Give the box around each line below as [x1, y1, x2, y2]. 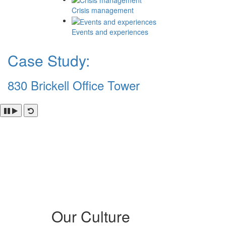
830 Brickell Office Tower [8, 76, 140, 94]
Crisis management [72, 5, 134, 16]
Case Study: [8, 49, 90, 71]
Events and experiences [72, 26, 148, 37]
